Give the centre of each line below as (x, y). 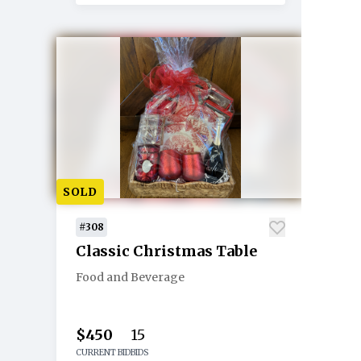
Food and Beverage (130, 277)
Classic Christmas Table (166, 251)
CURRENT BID (103, 353)
